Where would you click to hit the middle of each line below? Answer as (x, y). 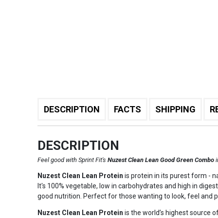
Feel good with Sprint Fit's (72, 160)
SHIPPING (175, 109)
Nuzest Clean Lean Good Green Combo (161, 160)
